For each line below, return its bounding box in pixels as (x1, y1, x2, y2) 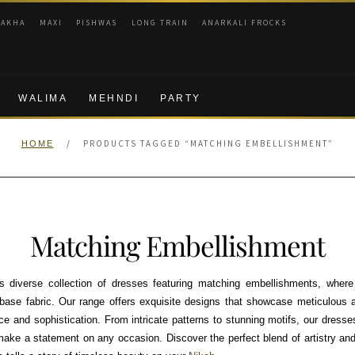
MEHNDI (89, 93, 139, 105)
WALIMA (18, 93, 68, 105)
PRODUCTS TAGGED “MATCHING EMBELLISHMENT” (83, 138, 334, 150)
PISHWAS (76, 17, 118, 29)
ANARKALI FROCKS (202, 17, 288, 29)
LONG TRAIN (131, 17, 189, 29)
